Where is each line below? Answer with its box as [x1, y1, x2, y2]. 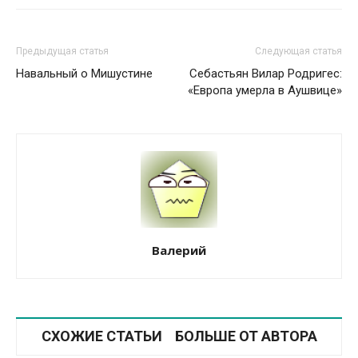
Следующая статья [255, 45, 342, 57]
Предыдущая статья [16, 45, 109, 57]
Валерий [152, 241, 206, 258]
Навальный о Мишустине [16, 66, 153, 81]
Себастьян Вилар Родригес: [189, 66, 342, 81]
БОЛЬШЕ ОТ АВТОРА [174, 327, 317, 344]
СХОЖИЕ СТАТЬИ [41, 327, 162, 344]
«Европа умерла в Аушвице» [188, 82, 342, 97]
